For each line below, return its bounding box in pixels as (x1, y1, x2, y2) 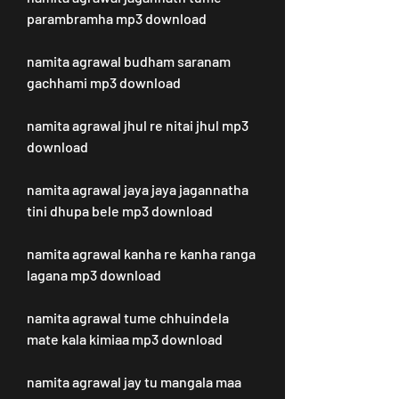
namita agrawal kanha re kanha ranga (27, 245, 256, 262)
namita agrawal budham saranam (27, 53, 231, 69)
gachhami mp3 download (27, 74, 181, 91)
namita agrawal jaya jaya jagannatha (27, 181, 248, 198)
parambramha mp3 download (27, 10, 207, 27)
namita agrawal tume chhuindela (27, 309, 229, 326)
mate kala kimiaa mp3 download (27, 330, 223, 347)
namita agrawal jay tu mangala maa (27, 373, 241, 390)
